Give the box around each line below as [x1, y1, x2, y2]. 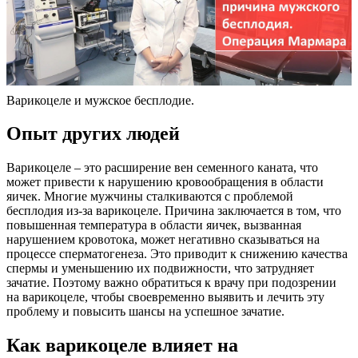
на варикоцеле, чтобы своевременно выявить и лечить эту [6, 290, 324, 304]
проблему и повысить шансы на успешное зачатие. [6, 304, 284, 319]
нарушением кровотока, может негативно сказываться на [6, 233, 320, 247]
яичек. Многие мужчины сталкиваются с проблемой [6, 189, 293, 204]
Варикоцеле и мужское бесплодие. [6, 93, 194, 107]
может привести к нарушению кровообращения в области [6, 175, 324, 189]
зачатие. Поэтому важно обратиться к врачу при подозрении [6, 276, 336, 290]
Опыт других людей [6, 123, 180, 145]
